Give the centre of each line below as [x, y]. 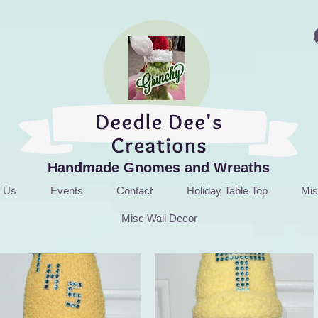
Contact [135, 191]
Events [66, 191]
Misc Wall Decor [159, 218]
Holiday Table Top [227, 191]
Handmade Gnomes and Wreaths [159, 168]
